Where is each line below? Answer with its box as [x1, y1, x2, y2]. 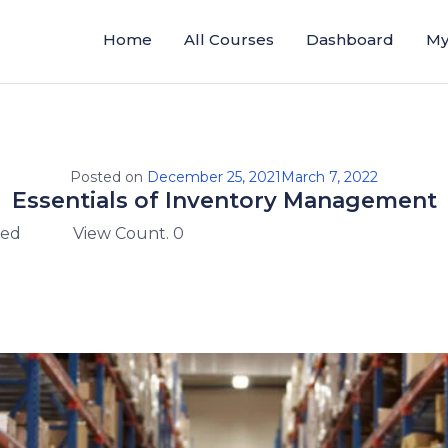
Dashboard [306, 30, 394, 49]
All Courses [184, 30, 274, 49]
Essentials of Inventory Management [11, 187, 437, 215]
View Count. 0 [73, 224, 184, 244]
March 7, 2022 [281, 168, 378, 187]
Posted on [70, 168, 147, 187]
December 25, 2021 [147, 168, 281, 187]
